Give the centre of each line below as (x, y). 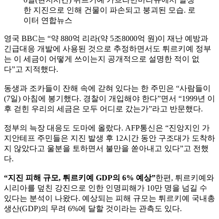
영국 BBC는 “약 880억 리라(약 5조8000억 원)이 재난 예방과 (106, 38)
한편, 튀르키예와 (185, 177)
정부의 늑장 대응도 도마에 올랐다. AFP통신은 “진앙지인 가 (107, 128)
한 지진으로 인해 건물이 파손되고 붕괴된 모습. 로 (109, 10)
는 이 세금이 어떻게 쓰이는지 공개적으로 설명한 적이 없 (102, 59)
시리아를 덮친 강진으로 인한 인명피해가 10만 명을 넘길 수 (106, 188)
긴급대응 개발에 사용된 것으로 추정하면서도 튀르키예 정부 (108, 48)
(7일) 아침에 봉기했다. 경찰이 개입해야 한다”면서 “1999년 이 (109, 98)
